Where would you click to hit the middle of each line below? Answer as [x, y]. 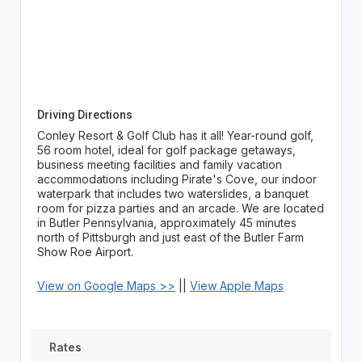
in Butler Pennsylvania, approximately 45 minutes [166, 223]
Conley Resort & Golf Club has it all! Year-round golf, [175, 135]
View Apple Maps [236, 286]
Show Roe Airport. [85, 252]
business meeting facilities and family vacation [159, 164]
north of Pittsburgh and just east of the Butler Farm [170, 237]
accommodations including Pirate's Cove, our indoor [177, 179]
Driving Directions [84, 115]
